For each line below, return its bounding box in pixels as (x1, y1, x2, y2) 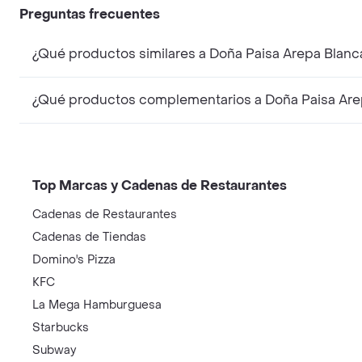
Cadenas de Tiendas (32, 229, 146, 245)
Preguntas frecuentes (19, 5, 160, 23)
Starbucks (32, 319, 89, 335)
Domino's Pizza (32, 251, 116, 267)
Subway (32, 342, 76, 358)
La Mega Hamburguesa (32, 297, 162, 313)
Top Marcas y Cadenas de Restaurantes (32, 176, 287, 194)
